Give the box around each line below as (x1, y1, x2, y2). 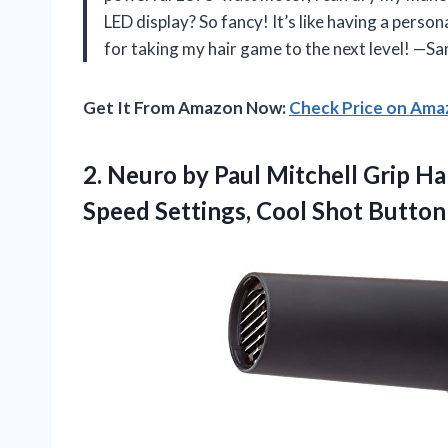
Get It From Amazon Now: (83, 97, 289, 119)
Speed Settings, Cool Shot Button (83, 196, 446, 226)
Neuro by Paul (107, 160, 261, 190)
